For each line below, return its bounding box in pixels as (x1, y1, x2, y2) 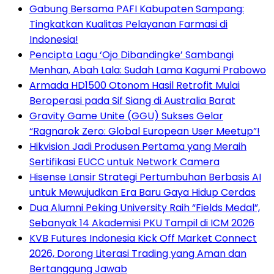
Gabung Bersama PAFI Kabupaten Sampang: (29, 2, 244, 17)
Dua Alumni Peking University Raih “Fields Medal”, (29, 201, 260, 215)
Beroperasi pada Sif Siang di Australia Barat (29, 94, 235, 108)
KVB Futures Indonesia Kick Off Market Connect (29, 231, 257, 246)
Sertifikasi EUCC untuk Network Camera (29, 155, 220, 169)
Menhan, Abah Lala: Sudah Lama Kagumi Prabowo (29, 63, 266, 78)
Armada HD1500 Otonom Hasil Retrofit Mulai (29, 78, 240, 93)
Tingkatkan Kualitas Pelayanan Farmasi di (29, 17, 228, 32)
